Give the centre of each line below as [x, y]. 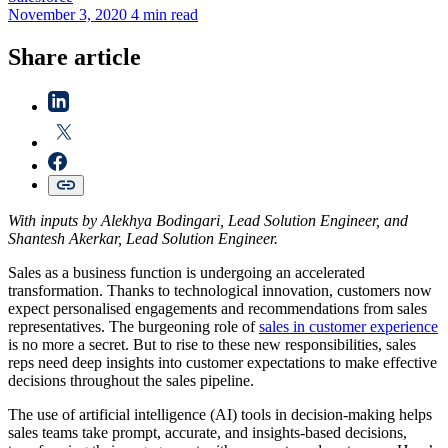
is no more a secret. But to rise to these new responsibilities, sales [212, 344]
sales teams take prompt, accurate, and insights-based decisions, [207, 432]
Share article [74, 56]
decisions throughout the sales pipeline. [133, 380]
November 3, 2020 [67, 14]
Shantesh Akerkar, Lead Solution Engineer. [143, 238]
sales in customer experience [348, 326]
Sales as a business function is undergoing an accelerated [186, 272]
